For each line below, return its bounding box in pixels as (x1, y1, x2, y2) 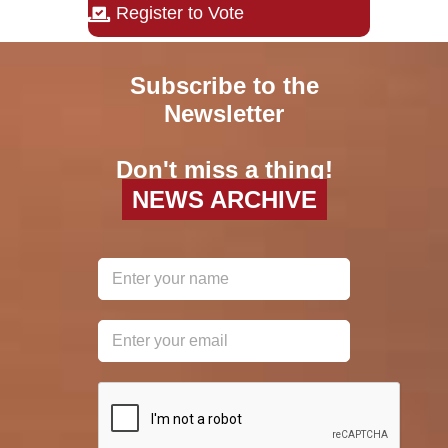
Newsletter (164, 99, 284, 127)
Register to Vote (116, 3, 244, 24)
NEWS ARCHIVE (131, 185, 317, 213)
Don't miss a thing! (115, 155, 333, 183)
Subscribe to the (129, 71, 319, 99)
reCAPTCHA (97, 380, 228, 406)
